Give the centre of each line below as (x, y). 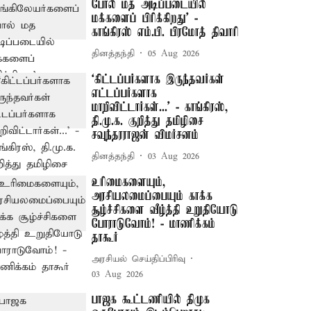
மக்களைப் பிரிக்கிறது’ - (145, 19)
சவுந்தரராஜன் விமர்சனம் (145, 135)
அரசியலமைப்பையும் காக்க (152, 196)
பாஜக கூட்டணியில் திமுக (151, 300)
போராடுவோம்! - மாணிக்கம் (154, 224)
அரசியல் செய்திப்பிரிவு (139, 259)
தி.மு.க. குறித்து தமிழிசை (148, 121)
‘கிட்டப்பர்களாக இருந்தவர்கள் (158, 80)
